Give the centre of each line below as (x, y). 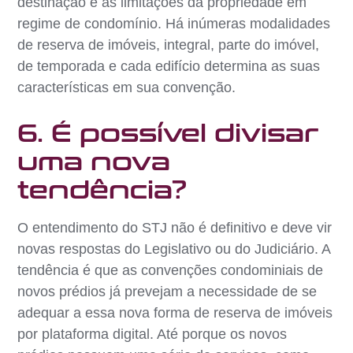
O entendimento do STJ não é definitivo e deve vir (175, 227)
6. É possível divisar (168, 134)
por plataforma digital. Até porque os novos (152, 334)
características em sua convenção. (127, 87)
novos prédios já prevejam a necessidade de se (167, 291)
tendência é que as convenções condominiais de (171, 270)
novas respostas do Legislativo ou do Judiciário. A (174, 249)
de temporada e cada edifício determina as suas (169, 66)
